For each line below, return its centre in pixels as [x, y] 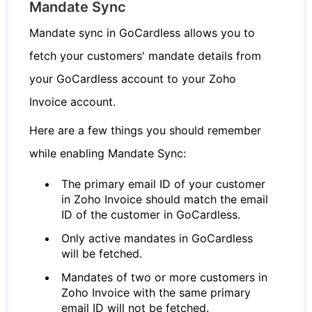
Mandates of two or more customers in [165, 277]
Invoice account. [73, 101]
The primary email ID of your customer [164, 184]
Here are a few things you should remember [146, 130]
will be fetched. [102, 253]
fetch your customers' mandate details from [146, 55]
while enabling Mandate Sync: [108, 153]
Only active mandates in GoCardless [157, 238]
